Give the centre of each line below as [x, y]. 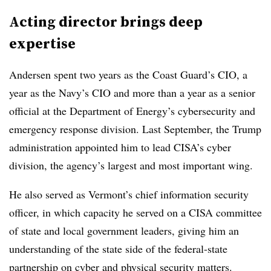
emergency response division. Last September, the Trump [135, 129]
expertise [42, 43]
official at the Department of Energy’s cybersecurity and [132, 111]
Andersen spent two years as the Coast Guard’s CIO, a [128, 74]
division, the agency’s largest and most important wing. [131, 165]
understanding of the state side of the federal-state [118, 249]
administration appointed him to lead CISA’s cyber [120, 147]
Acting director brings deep [106, 21]
